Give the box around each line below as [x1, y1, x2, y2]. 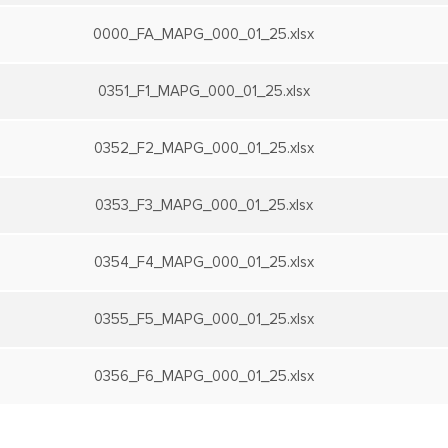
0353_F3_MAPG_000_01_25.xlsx [94, 198, 313, 213]
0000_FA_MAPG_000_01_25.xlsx [93, 27, 314, 42]
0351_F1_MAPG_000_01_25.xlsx [97, 84, 310, 99]
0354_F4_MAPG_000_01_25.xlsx [93, 255, 314, 270]
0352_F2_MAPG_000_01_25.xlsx [93, 141, 314, 156]
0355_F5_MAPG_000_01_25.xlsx [93, 312, 314, 327]
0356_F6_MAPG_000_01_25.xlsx [93, 369, 314, 384]
